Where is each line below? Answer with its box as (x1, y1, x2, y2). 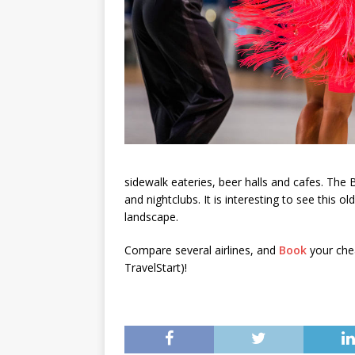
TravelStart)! (124, 260, 187, 276)
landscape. (124, 209, 178, 225)
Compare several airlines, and (124, 242, 279, 258)
